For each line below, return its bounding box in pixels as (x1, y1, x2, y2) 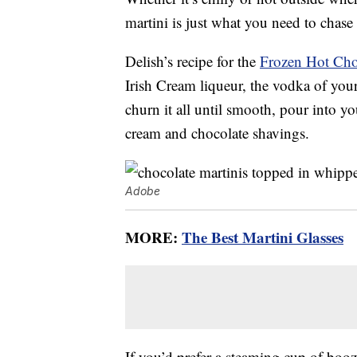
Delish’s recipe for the (125, 51, 260, 72)
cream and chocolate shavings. (125, 123, 309, 143)
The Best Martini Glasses (182, 226, 343, 249)
